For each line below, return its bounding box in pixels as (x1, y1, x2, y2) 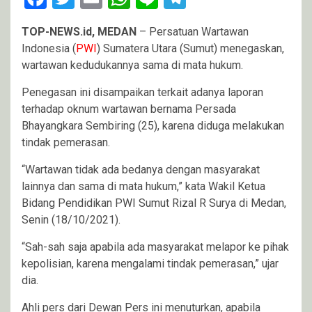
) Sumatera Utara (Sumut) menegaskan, (97, 41, 284, 55)
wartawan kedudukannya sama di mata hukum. (22, 58, 243, 72)
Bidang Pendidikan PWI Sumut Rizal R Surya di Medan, (22, 196, 286, 210)
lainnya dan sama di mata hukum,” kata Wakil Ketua (22, 179, 265, 193)
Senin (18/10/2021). (22, 212, 120, 226)
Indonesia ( (22, 41, 76, 55)
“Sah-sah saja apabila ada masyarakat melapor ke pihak (22, 240, 289, 253)
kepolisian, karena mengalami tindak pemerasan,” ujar (22, 256, 279, 270)
